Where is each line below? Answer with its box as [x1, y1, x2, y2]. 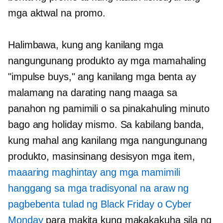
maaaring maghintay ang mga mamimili [8, 167, 180, 178]
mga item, [148, 151, 196, 162]
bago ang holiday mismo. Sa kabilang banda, [8, 119, 204, 130]
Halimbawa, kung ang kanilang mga [8, 39, 163, 51]
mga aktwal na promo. [8, 7, 106, 19]
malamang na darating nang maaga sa [8, 87, 177, 99]
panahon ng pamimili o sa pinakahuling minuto [8, 103, 210, 114]
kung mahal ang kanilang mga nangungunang [8, 135, 207, 146]
